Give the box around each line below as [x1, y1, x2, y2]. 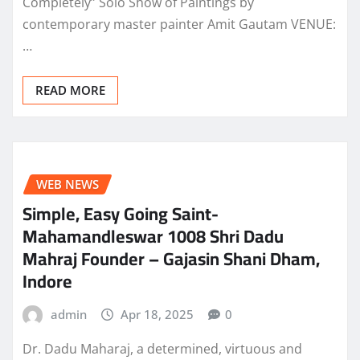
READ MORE [35, 82, 105, 99]
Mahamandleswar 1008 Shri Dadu [22, 219, 284, 253]
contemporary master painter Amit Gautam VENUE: [22, 15, 336, 34]
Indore [22, 264, 72, 298]
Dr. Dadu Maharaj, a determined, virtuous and [22, 340, 302, 358]
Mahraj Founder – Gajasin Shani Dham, [22, 241, 320, 276]
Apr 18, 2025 [121, 305, 194, 322]
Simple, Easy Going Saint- [22, 196, 219, 231]
